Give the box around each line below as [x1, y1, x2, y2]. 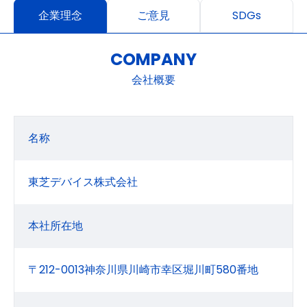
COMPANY [110, 48, 197, 71]
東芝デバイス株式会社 [28, 174, 138, 190]
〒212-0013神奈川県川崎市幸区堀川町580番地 [28, 262, 258, 278]
